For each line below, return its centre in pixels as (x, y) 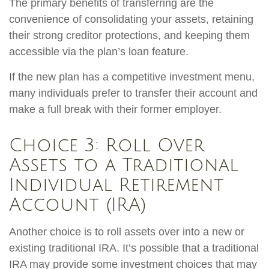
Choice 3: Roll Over (107, 146)
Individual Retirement (116, 186)
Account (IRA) (78, 205)
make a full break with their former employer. (115, 110)
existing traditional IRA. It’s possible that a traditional (134, 248)
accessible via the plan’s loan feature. (99, 52)
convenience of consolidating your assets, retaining (131, 20)
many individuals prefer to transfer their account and (133, 93)
